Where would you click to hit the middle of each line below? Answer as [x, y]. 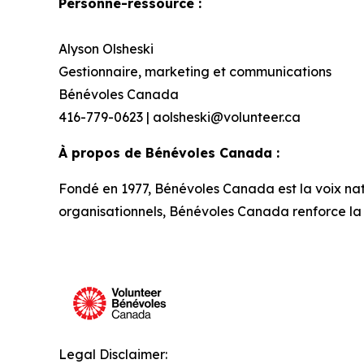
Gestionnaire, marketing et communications [195, 71]
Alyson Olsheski [106, 49]
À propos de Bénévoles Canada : [171, 153]
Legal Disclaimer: [113, 354]
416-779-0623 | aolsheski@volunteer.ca [180, 117]
